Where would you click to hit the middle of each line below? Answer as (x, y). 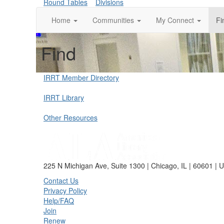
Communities (113, 20)
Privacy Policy (65, 190)
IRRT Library (64, 97)
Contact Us (61, 180)
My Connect (175, 20)
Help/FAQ (59, 200)
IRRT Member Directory (81, 77)
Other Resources (70, 117)
